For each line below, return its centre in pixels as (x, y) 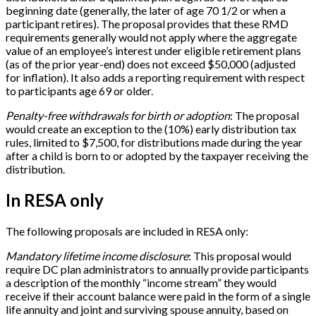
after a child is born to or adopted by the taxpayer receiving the (157, 155)
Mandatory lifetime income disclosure (97, 255)
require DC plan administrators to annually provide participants (157, 269)
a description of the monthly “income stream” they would (141, 282)
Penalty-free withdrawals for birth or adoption (118, 115)
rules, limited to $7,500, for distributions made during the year (154, 142)
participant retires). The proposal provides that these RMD (147, 23)
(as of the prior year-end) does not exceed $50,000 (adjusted (151, 63)
